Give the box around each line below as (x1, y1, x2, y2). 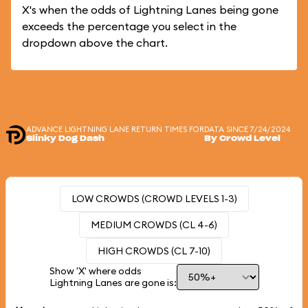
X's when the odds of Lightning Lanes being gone (22, 3, 278, 16)
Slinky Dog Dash (26, 135, 104, 142)
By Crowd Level (204, 135, 280, 142)
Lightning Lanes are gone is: (49, 276, 177, 289)
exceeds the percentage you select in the (22, 19, 236, 33)
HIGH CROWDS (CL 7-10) (98, 245, 210, 257)
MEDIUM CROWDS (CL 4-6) (91, 219, 217, 231)
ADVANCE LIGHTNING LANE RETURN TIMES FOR (26, 124, 204, 134)
